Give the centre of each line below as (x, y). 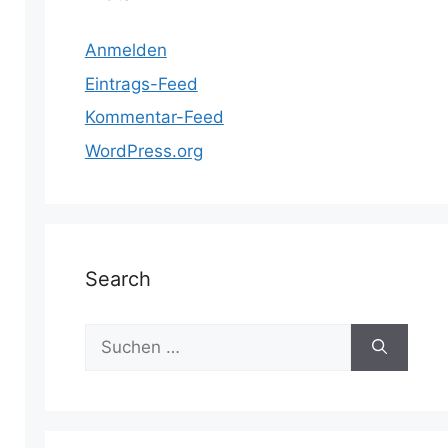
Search (117, 278)
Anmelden (125, 50)
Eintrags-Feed (141, 83)
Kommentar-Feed (154, 117)
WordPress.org (143, 150)
